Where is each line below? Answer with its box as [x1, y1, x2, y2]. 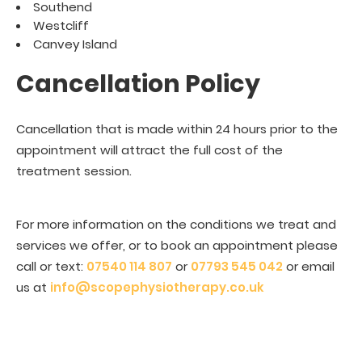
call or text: [16, 258, 86, 275]
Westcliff [33, 17, 89, 34]
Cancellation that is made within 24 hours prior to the [16, 120, 338, 137]
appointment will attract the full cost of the [16, 141, 283, 158]
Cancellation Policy [16, 67, 260, 101]
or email [283, 258, 335, 275]
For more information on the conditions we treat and [16, 216, 336, 233]
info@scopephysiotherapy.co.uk [50, 279, 264, 296]
